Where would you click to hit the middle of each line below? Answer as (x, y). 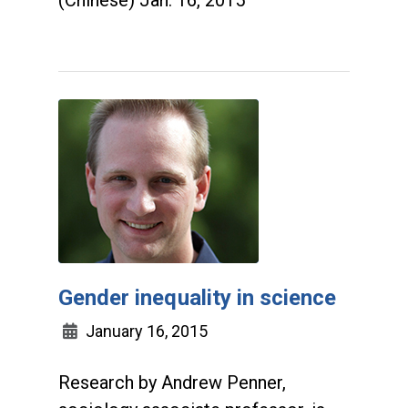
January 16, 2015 (145, 331)
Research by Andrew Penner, (172, 382)
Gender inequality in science (198, 298)
